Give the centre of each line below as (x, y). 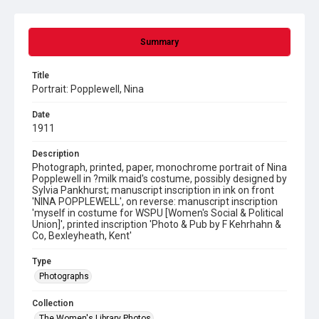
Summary (159, 42)
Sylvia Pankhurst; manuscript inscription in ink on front (153, 190)
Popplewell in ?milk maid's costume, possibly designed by (159, 179)
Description (56, 154)
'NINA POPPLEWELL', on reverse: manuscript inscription (155, 202)
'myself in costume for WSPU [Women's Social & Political (158, 213)
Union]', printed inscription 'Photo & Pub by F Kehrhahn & (157, 224)
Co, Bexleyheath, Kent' (82, 236)
